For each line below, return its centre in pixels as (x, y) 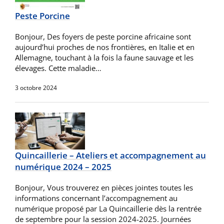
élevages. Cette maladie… (58, 68)
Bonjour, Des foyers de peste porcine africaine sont (103, 36)
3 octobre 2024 (36, 88)
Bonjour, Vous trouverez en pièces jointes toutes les (104, 187)
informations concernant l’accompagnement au (96, 198)
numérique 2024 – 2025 (63, 167)
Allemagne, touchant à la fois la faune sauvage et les (104, 57)
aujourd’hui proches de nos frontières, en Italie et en (105, 47)
